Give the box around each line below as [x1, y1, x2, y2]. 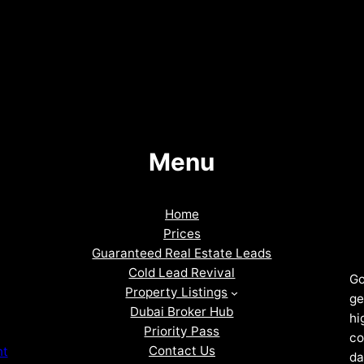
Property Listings [125, 284, 228, 301]
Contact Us [148, 343, 215, 359]
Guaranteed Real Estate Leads [92, 245, 272, 262]
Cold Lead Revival [128, 265, 236, 281]
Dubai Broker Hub [130, 304, 234, 320]
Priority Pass [144, 323, 220, 340]
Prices [162, 226, 201, 242]
